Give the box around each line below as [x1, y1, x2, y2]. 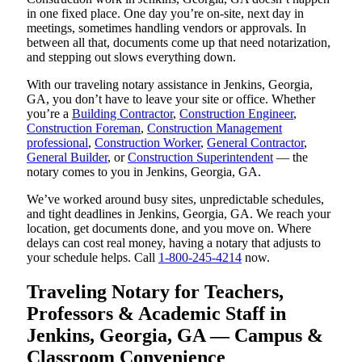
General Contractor [207, 136, 304, 150]
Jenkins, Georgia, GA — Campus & [27, 325, 323, 347]
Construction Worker [95, 136, 200, 150]
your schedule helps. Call [27, 250, 158, 265]
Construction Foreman [27, 121, 141, 136]
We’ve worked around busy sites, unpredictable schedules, [27, 192, 324, 207]
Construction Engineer [179, 107, 293, 121]
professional [27, 136, 88, 150]
